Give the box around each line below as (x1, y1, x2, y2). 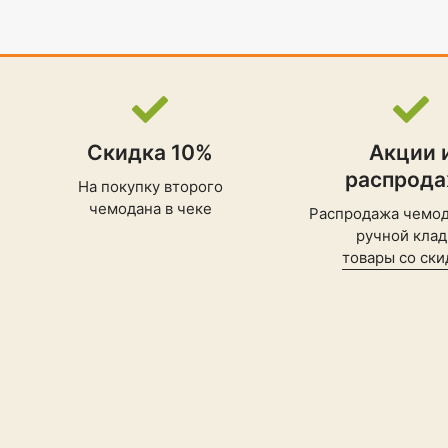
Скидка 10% (87, 140, 214, 165)
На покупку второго (77, 177, 223, 196)
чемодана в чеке (88, 199, 212, 218)
